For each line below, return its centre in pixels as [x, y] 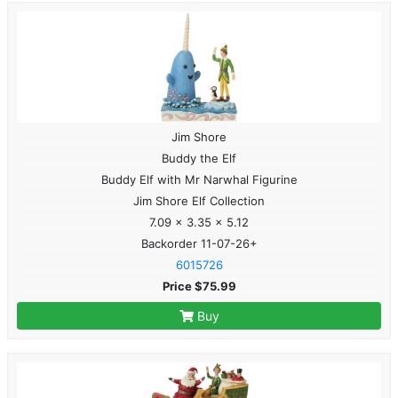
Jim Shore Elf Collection [199, 200]
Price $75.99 [199, 286]
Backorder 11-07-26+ [199, 243]
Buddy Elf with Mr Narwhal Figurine [199, 179]
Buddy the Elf [199, 158]
